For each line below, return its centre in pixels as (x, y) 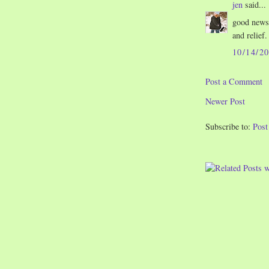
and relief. (250, 35)
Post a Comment (234, 82)
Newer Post (225, 101)
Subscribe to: (229, 126)
